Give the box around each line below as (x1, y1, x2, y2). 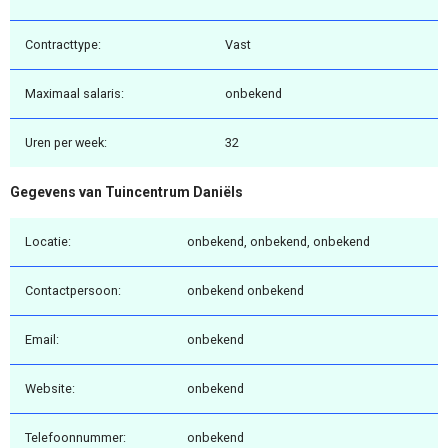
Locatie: (25, 233, 71, 249)
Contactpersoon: (25, 282, 121, 298)
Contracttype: (25, 37, 101, 53)
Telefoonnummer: (25, 429, 126, 445)
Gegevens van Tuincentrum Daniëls (10, 184, 243, 201)
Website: (25, 380, 75, 396)
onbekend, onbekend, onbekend (187, 233, 370, 249)
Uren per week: (25, 135, 107, 151)
